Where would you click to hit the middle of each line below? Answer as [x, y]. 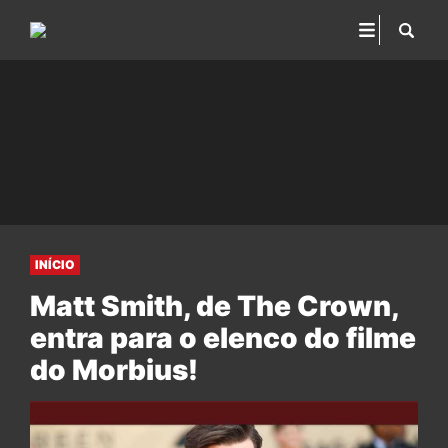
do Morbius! [114, 370]
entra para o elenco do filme [223, 338]
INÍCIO [55, 264]
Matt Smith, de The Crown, [214, 306]
